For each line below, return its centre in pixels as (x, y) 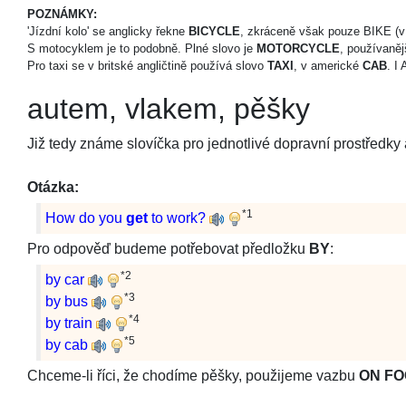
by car (65, 280)
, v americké (328, 66)
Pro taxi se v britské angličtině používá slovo (147, 66)
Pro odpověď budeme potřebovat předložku (168, 249)
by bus (67, 301)
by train (69, 323)
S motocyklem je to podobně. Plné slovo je (142, 48)
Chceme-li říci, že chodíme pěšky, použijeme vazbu (193, 376)
